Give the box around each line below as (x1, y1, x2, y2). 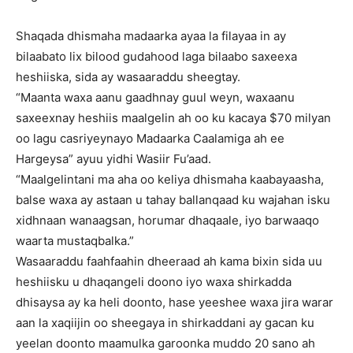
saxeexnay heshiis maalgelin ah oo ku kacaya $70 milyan (16, 110, 331, 126)
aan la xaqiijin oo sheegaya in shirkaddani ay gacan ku (16, 315, 314, 331)
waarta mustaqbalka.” (16, 233, 134, 249)
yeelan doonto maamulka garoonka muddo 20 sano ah (16, 336, 315, 351)
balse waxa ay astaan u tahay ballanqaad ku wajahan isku (16, 192, 330, 208)
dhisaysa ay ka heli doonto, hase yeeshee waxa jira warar (16, 295, 333, 310)
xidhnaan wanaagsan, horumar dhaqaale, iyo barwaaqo (16, 213, 319, 229)
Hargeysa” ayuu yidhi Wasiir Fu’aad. (16, 151, 211, 167)
